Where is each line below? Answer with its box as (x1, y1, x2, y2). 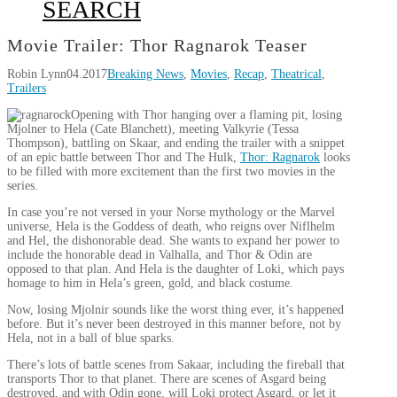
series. (7, 179, 38, 192)
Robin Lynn (7, 67, 66, 81)
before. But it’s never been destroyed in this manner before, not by (7, 317, 341, 331)
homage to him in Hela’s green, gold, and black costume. (7, 276, 293, 290)
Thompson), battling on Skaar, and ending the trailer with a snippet (7, 136, 345, 150)
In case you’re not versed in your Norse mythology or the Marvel (7, 206, 335, 219)
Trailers (7, 82, 46, 95)
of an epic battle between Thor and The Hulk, (7, 151, 240, 164)
